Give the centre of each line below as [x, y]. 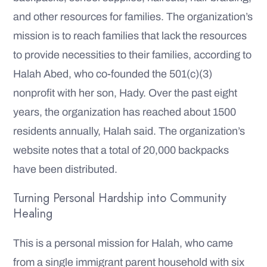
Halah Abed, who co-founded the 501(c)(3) [113, 74]
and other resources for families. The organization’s [133, 17]
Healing [33, 214]
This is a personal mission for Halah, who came [123, 243]
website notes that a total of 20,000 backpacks [121, 150]
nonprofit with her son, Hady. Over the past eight [125, 93]
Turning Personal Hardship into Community [120, 198]
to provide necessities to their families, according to [132, 55]
